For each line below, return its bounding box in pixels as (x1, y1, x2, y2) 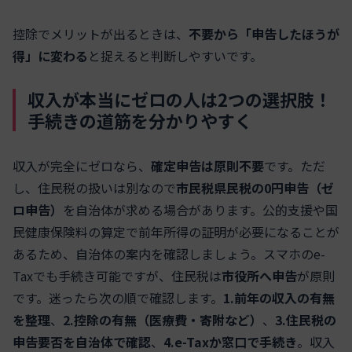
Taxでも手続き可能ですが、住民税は (13, 266, 222, 286)
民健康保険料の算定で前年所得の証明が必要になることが (13, 222, 339, 242)
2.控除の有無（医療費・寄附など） (63, 310, 262, 330)
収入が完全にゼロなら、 (13, 156, 151, 176)
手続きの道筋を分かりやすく (27, 108, 252, 134)
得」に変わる (13, 46, 88, 65)
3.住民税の (275, 310, 336, 330)
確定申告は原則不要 (151, 156, 264, 176)
